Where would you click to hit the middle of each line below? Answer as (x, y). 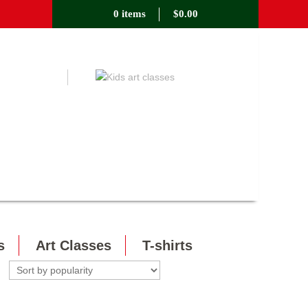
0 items (129, 14)
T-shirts (167, 245)
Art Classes (74, 245)
